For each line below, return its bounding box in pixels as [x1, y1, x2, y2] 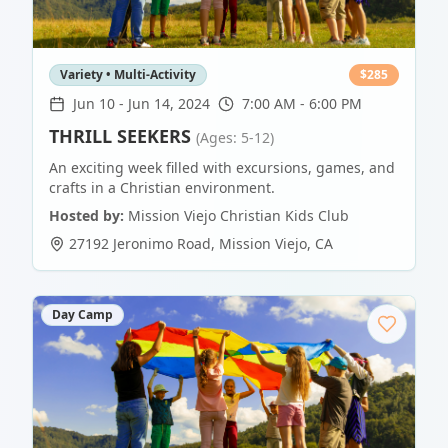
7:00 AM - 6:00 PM [242, 94, 362, 114]
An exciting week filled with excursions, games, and [49, 158, 395, 178]
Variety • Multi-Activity [60, 66, 196, 84]
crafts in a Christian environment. [49, 178, 275, 198]
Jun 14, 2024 [128, 94, 210, 114]
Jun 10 [73, 94, 115, 114]
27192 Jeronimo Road [69, 234, 211, 254]
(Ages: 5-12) [196, 128, 274, 148]
